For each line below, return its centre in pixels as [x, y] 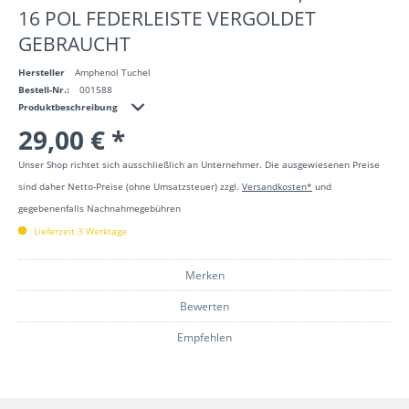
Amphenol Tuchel [113, 72]
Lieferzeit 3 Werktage [79, 231]
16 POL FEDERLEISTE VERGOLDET [167, 18]
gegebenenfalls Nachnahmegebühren [100, 208]
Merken [204, 275]
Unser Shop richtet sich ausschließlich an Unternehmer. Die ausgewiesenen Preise [199, 164]
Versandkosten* [277, 186]
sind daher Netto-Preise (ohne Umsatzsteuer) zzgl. [130, 186]
